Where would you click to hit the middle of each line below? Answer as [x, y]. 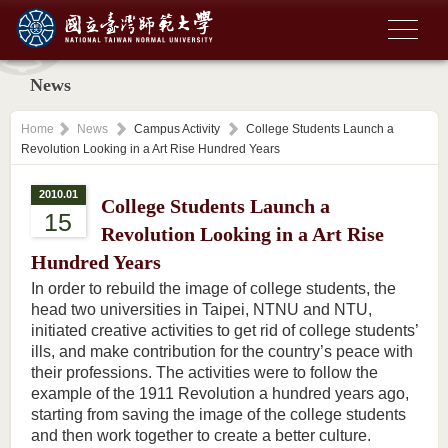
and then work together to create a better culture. [200, 435]
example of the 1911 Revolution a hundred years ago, [219, 393]
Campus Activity [176, 129]
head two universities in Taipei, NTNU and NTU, [201, 309]
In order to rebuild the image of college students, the [213, 288]
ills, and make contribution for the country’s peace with [221, 351]
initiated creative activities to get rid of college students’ [224, 330]
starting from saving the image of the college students [218, 414]
